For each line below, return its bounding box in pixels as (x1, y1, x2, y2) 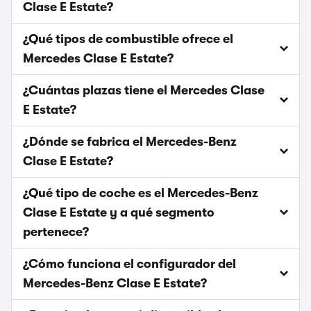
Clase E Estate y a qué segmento (23, 205, 215, 219)
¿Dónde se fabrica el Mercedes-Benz (23, 135, 237, 149)
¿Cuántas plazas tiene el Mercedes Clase (23, 83, 264, 97)
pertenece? (23, 225, 89, 239)
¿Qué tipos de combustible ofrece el (23, 32, 233, 46)
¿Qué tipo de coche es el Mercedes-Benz (23, 186, 258, 200)
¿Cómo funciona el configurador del (23, 257, 236, 271)
